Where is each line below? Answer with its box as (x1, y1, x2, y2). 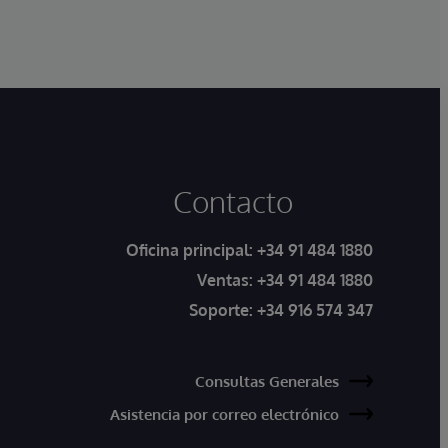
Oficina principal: (126, 239, 257, 260)
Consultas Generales (195, 371, 339, 391)
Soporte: (189, 299, 257, 320)
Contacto (173, 181, 293, 220)
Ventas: (197, 269, 257, 290)
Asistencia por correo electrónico (110, 404, 339, 424)
